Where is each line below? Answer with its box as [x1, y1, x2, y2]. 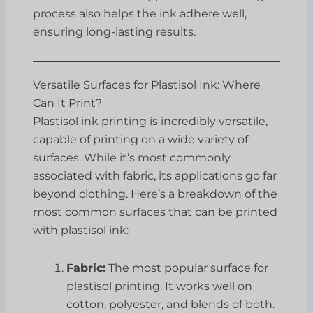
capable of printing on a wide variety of [33, 132, 249, 146]
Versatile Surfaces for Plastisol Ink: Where [33, 78, 261, 92]
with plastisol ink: [33, 223, 129, 237]
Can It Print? [33, 96, 103, 110]
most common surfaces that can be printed [33, 205, 278, 219]
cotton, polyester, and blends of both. [66, 297, 275, 311]
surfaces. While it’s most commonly [33, 150, 231, 164]
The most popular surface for [105, 261, 269, 275]
